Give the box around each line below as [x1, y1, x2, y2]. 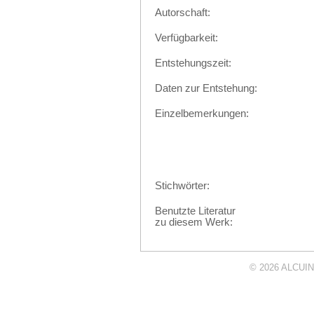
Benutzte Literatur [154, 205, 235, 217]
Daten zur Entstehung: [154, 82, 257, 94]
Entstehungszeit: [154, 57, 231, 69]
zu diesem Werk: [154, 216, 233, 228]
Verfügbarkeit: [154, 32, 218, 43]
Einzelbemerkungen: [154, 107, 249, 119]
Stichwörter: [154, 179, 210, 191]
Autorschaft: [154, 6, 210, 18]
